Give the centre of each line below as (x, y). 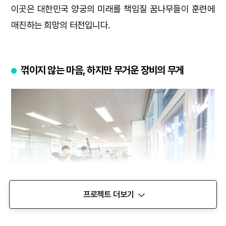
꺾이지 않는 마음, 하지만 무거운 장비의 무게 (102, 70)
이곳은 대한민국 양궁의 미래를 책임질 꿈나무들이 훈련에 (113, 9)
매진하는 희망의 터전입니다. (61, 25)
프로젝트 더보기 (108, 194)
